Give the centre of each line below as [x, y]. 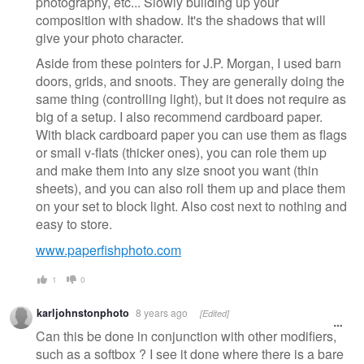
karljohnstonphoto [83, 313]
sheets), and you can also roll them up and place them [191, 188]
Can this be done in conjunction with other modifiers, [186, 336]
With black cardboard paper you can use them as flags [191, 135]
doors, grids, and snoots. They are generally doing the [190, 81]
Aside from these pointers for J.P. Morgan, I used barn [188, 63]
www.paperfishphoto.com [108, 249]
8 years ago [162, 313]
